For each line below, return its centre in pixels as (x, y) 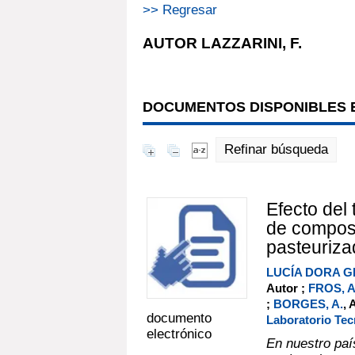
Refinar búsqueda (276, 149)
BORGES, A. (308, 303)
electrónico (179, 334)
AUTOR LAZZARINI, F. (222, 43)
